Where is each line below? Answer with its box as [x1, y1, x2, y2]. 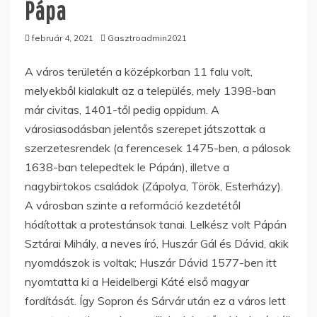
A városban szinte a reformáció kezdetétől [25, 197, 241, 212]
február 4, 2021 [32, 32, 93, 43]
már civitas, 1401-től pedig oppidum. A [25, 102, 219, 117]
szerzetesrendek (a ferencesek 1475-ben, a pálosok [25, 140, 291, 155]
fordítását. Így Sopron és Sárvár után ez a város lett [25, 293, 286, 308]
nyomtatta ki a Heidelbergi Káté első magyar [25, 274, 249, 289]
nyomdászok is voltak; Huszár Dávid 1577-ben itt [25, 255, 277, 270]
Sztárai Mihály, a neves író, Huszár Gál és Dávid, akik [25, 236, 289, 250]
